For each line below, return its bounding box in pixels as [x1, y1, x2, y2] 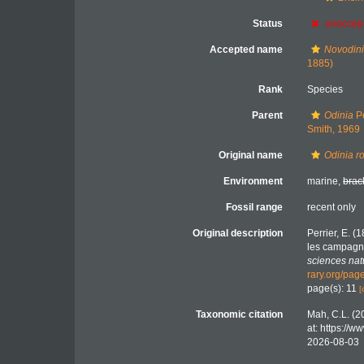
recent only [307, 201, 357, 213]
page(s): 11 [307, 283, 360, 294]
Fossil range [226, 201, 284, 213]
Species [307, 84, 344, 95]
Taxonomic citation [196, 309, 284, 320]
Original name [219, 149, 284, 161]
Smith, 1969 [307, 123, 361, 135]
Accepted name [210, 44, 284, 55]
